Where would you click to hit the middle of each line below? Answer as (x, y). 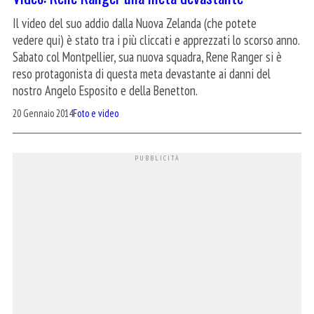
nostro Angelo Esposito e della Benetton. (108, 91)
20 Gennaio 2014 (43, 114)
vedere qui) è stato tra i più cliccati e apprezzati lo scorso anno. (156, 40)
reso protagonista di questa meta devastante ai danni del (142, 74)
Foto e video (96, 114)
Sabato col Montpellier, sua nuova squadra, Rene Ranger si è (147, 57)
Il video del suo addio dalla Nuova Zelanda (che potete (135, 23)
